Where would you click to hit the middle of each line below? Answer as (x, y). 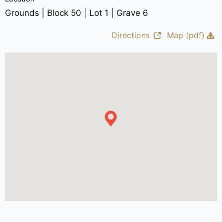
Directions (131, 35)
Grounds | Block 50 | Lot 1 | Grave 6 (76, 13)
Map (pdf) (186, 35)
